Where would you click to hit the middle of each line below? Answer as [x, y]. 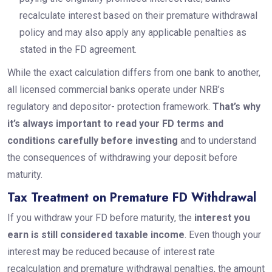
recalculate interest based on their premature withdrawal [138, 16]
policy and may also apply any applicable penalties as [133, 33]
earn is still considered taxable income [96, 235]
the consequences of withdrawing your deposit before [122, 158]
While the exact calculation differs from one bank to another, [134, 73]
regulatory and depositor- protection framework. [110, 107]
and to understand [217, 141]
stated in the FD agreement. [78, 50]
